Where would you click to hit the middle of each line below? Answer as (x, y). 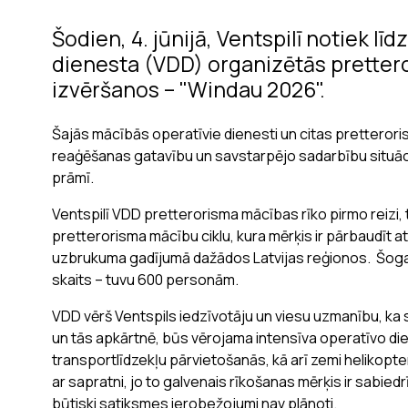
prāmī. (73, 177)
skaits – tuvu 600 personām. (148, 279)
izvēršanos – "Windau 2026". (189, 89)
